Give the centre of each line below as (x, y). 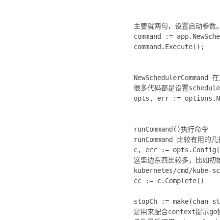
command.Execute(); (169, 47)
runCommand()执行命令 (171, 129)
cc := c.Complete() (169, 181)
